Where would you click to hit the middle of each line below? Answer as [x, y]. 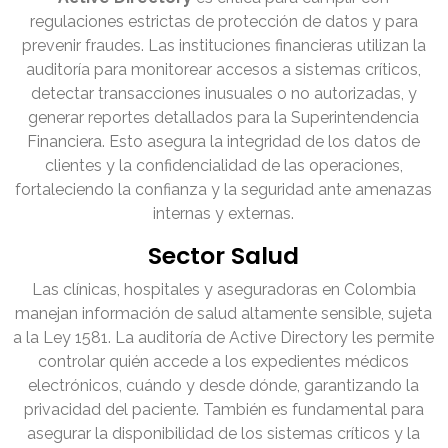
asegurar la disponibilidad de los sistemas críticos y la [224, 434]
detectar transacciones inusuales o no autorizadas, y [224, 94]
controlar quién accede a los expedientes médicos [224, 362]
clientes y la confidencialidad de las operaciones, [224, 166]
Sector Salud [224, 256]
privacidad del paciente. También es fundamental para [224, 410]
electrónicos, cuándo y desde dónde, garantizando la [224, 386]
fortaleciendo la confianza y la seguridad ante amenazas [224, 190]
